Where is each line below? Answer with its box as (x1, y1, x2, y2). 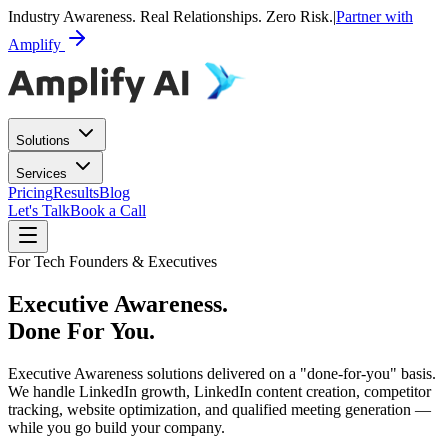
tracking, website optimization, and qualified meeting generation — (8, 400, 431, 418)
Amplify (8, 36, 65, 53)
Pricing (8, 184, 53, 201)
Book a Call (70, 202, 146, 219)
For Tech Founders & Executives (8, 253, 217, 270)
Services (16, 166, 67, 181)
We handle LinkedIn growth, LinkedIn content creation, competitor (8, 382, 431, 400)
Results (53, 184, 99, 201)
